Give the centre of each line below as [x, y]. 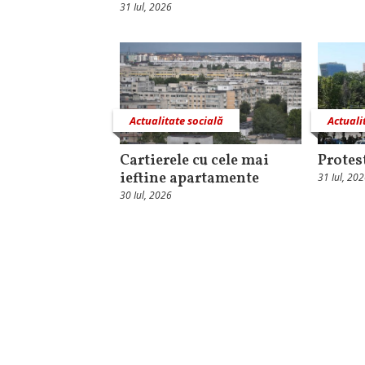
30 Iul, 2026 [146, 196]
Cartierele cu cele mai [194, 161]
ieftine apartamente [189, 179]
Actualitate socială [176, 121]
